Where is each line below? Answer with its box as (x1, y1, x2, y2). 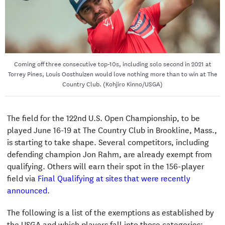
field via (7, 171, 38, 184)
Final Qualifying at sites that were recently (37, 171, 190, 184)
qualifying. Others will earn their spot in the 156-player (7, 159, 204, 172)
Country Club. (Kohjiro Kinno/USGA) (62, 78, 163, 88)
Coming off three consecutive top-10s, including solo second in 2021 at (14, 58, 211, 68)
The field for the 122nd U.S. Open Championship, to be (7, 110, 200, 124)
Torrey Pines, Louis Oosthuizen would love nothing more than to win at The (8, 68, 217, 78)
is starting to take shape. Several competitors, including (7, 135, 209, 148)
